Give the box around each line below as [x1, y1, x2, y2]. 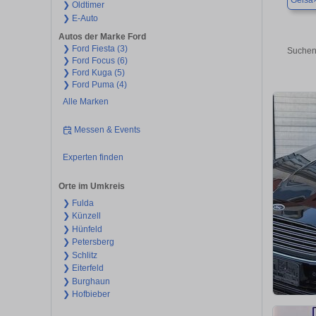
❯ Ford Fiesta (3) [62, 44, 128, 54]
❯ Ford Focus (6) [62, 56, 128, 66]
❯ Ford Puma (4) [62, 80, 127, 90]
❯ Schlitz [62, 250, 97, 260]
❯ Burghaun [62, 276, 110, 286]
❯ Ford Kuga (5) [62, 68, 125, 78]
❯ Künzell [62, 211, 101, 221]
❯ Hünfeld [62, 224, 102, 234]
